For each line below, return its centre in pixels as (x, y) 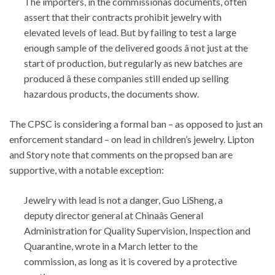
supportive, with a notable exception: (87, 169)
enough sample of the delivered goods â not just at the (136, 47)
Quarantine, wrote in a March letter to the (111, 246)
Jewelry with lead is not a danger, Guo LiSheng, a (123, 199)
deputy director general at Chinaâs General (114, 215)
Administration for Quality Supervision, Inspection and (137, 230)
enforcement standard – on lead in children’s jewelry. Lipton (132, 139)
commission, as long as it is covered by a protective (130, 261)
